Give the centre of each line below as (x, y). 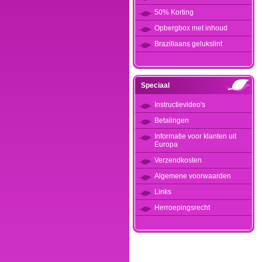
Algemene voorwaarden (193, 176)
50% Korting (174, 12)
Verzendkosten (178, 160)
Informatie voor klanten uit (195, 136)
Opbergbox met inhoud (191, 28)
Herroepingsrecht (182, 208)
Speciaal (155, 85)
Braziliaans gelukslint (188, 44)
